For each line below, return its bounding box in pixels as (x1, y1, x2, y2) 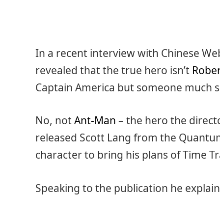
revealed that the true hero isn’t (35, 63, 192, 77)
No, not (35, 113, 74, 128)
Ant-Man (74, 113, 116, 128)
